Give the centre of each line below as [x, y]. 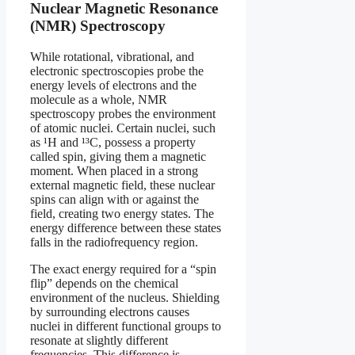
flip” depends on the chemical [104, 283]
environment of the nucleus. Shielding [125, 297]
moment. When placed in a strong [114, 170]
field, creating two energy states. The [122, 213]
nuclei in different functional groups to [126, 326]
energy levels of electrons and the [113, 85]
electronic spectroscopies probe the [117, 71]
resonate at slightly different [99, 340]
